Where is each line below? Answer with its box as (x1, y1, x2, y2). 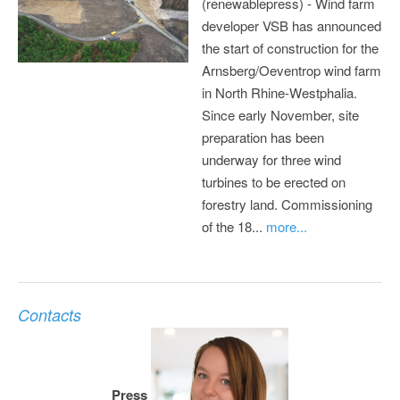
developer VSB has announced (202, 15, 381, 35)
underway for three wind (202, 149, 341, 169)
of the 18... (202, 216, 266, 236)
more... (266, 216, 307, 236)
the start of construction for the (202, 37, 379, 57)
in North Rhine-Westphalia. (202, 82, 357, 102)
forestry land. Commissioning (202, 194, 372, 213)
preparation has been (202, 127, 324, 146)
